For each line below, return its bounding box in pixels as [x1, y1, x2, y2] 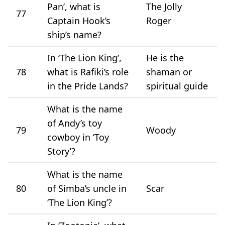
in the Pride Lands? [47, 79, 128, 92]
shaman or [146, 65, 192, 78]
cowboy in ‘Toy [47, 131, 109, 143]
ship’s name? [47, 28, 101, 41]
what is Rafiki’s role [47, 65, 129, 78]
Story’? [47, 145, 75, 157]
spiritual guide [146, 79, 208, 92]
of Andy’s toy [47, 117, 102, 129]
